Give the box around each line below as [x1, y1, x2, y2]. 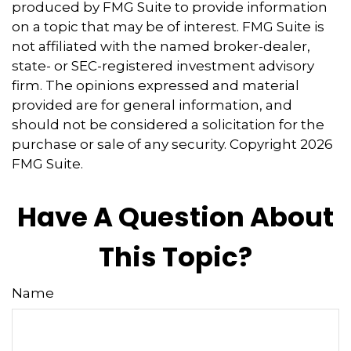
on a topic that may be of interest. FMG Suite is [12, 19, 324, 35]
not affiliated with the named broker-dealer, [12, 38, 310, 55]
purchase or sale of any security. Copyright [12, 136, 300, 153]
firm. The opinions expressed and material [12, 78, 299, 94]
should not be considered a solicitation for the [12, 117, 324, 133]
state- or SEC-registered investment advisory [12, 58, 314, 74]
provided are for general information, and [12, 97, 292, 114]
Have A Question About [17, 198, 334, 237]
